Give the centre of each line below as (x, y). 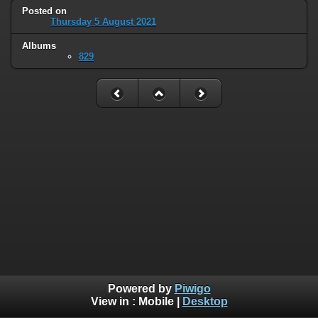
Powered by (141, 289)
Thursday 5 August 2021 (103, 22)
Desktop (205, 302)
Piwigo (192, 289)
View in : (114, 302)
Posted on (44, 11)
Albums (39, 46)
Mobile (156, 302)
